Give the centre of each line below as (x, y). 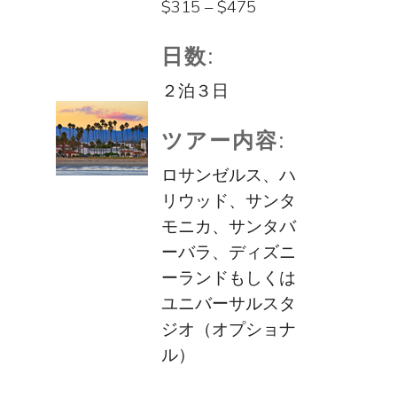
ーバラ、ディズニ (228, 253)
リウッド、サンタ (228, 201)
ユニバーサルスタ (228, 304)
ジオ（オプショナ (228, 330)
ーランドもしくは (228, 278)
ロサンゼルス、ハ (228, 175)
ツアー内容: (223, 140)
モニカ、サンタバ (228, 227)
